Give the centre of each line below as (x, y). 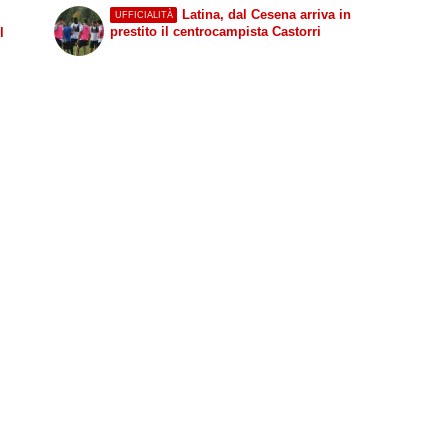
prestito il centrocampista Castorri (216, 32)
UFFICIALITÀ (143, 14)
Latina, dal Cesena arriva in (266, 15)
